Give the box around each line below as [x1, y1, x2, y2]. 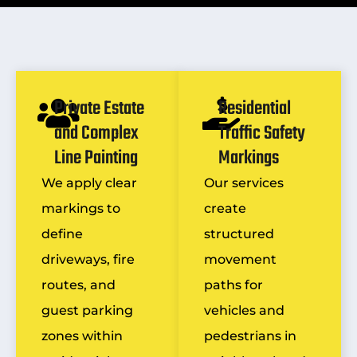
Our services [204, 175, 284, 190]
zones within [41, 328, 123, 343]
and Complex [53, 119, 139, 148]
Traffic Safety [218, 119, 306, 148]
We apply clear [41, 175, 137, 190]
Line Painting [53, 143, 138, 173]
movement [204, 252, 277, 267]
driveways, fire [41, 252, 135, 267]
